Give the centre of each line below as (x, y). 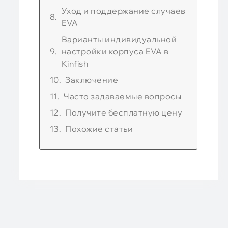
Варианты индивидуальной (119, 39)
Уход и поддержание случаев (123, 11)
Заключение (92, 80)
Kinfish (75, 64)
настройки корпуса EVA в (115, 51)
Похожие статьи (99, 129)
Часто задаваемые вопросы (123, 96)
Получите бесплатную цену (124, 112)
